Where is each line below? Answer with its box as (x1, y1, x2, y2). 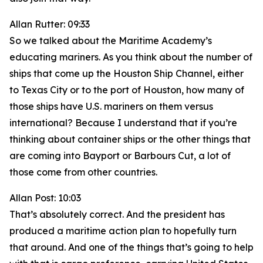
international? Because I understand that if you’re (9, 117, 237, 129)
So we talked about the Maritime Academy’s (9, 35, 212, 46)
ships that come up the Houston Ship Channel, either (9, 68, 244, 79)
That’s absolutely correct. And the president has (9, 208, 225, 220)
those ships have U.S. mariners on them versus (9, 100, 213, 112)
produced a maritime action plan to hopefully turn (9, 225, 237, 237)
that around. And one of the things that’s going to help (9, 241, 254, 253)
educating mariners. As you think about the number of (9, 51, 252, 63)
